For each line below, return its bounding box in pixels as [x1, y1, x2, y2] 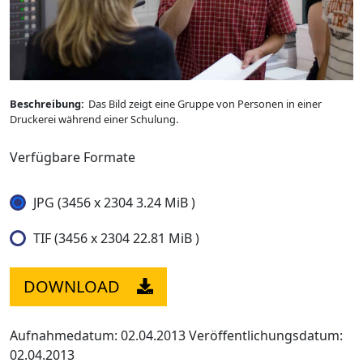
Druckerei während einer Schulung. [10, 111, 178, 126]
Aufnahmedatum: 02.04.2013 [10, 326, 186, 344]
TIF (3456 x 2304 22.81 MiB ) [33, 228, 199, 247]
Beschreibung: [10, 96, 84, 111]
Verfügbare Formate [10, 147, 135, 166]
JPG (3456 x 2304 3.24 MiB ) [33, 193, 195, 211]
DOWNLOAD [23, 275, 120, 297]
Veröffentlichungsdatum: [189, 326, 343, 344]
